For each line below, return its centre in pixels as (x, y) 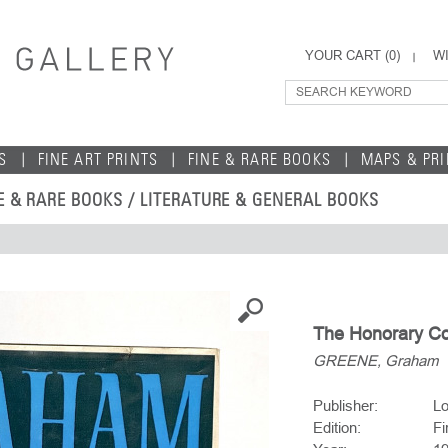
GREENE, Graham (375, 360)
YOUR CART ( (347, 56)
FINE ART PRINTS (98, 159)
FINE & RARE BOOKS (259, 159)
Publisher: (345, 405)
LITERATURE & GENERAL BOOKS (259, 200)
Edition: (337, 427)
